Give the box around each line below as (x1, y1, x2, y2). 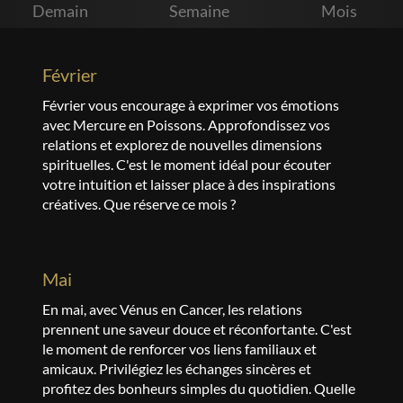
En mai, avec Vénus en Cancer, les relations (41, 300, 302, 318)
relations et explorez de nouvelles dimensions (41, 136, 322, 153)
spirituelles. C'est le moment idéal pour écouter (41, 156, 331, 173)
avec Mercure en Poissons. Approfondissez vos (41, 116, 330, 133)
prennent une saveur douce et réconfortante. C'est (41, 320, 352, 337)
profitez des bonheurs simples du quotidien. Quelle (41, 380, 355, 397)
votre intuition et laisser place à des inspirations (41, 175, 336, 193)
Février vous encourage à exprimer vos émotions (41, 96, 339, 113)
